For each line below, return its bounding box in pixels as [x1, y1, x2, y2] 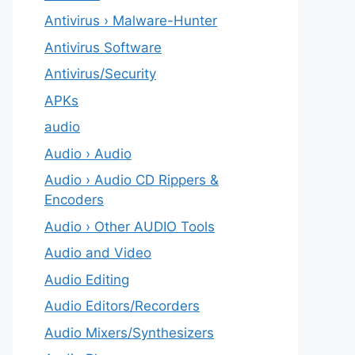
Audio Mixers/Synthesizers [44, 324, 214, 341]
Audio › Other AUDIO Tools [44, 218, 215, 235]
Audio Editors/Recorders [44, 298, 200, 314]
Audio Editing [44, 271, 129, 288]
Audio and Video [44, 245, 151, 261]
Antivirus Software [44, 39, 162, 55]
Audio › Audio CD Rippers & [44, 172, 219, 188]
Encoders [44, 192, 104, 208]
